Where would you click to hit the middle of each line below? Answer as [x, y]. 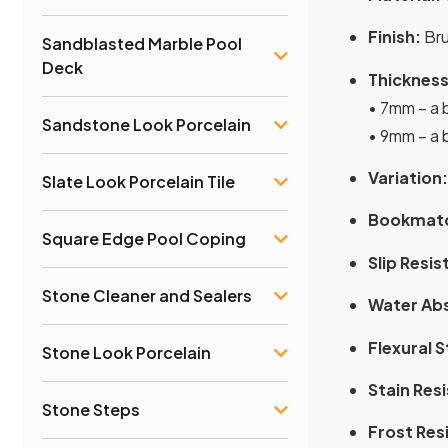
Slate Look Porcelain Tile [138, 181]
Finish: [394, 37]
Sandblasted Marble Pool [142, 43]
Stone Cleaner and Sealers [147, 295]
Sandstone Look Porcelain [146, 124]
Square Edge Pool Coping [144, 238]
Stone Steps [91, 409]
